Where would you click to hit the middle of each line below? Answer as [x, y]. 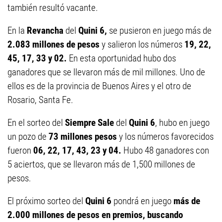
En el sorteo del [36, 123]
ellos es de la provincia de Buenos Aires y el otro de [99, 86]
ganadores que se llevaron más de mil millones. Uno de [106, 72]
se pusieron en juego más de [159, 30]
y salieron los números [143, 44]
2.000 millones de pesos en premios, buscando [95, 215]
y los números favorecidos [165, 137]
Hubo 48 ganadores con [165, 150]
